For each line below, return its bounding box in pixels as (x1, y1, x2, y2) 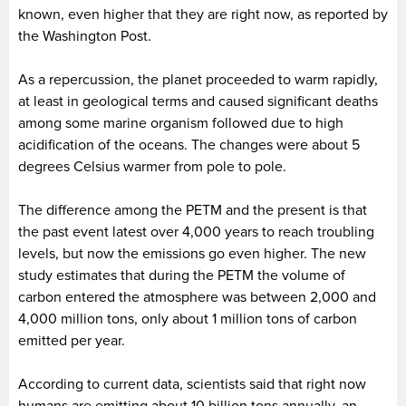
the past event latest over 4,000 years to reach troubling (18, 223, 374, 242)
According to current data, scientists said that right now (18, 375, 366, 394)
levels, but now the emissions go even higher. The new (18, 245, 366, 264)
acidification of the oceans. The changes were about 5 (18, 136, 360, 155)
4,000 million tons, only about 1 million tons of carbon (18, 310, 357, 329)
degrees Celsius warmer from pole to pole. (18, 158, 286, 177)
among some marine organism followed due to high (18, 114, 343, 133)
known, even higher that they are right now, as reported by (18, 5, 388, 24)
